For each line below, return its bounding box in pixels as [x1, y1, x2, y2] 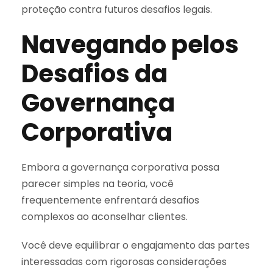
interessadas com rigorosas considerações [21, 254, 227, 269]
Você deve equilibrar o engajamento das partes [21, 238, 250, 252]
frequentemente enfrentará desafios [21, 193, 199, 207]
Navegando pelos [21, 27, 239, 62]
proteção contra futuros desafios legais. [21, 2, 212, 16]
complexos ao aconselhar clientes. [21, 209, 188, 224]
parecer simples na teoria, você [21, 176, 174, 191]
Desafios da [21, 56, 168, 91]
